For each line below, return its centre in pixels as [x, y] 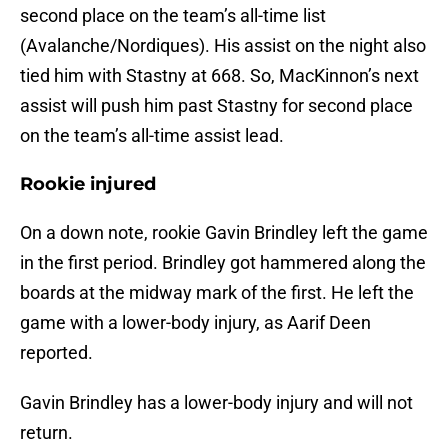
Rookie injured [88, 184]
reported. [56, 353]
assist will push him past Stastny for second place [216, 106]
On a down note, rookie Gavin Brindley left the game [224, 233]
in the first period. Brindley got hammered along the [223, 263]
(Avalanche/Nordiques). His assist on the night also [223, 46]
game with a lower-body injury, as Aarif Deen [195, 323]
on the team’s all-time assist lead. [152, 136]
